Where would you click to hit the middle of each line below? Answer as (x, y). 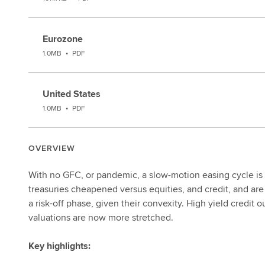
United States (72, 94)
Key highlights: (59, 246)
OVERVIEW (52, 148)
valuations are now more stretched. (101, 217)
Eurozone (63, 39)
